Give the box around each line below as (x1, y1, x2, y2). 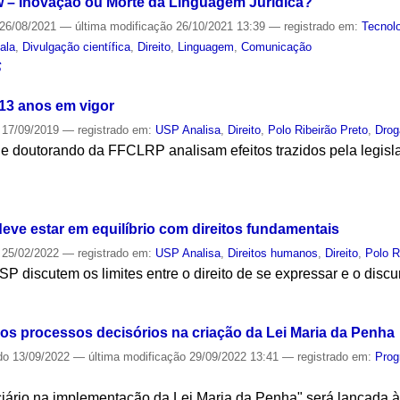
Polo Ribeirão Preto (268, 122, 369, 137)
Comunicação (241, 39, 312, 54)
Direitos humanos (228, 246, 319, 261)
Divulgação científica (22, 39, 131, 54)
